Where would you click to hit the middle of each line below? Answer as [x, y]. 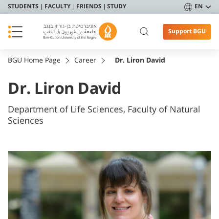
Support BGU [187, 31]
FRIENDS [89, 7]
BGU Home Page [34, 60]
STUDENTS [23, 7]
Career [85, 60]
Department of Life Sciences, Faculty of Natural [104, 109]
